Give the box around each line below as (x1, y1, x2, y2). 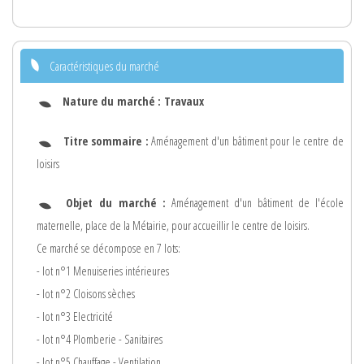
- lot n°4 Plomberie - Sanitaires (37, 331, 162, 348)
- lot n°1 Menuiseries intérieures (37, 263, 169, 279)
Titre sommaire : (63, 132, 149, 149)
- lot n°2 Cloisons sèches (37, 286, 135, 302)
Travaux (164, 93, 204, 109)
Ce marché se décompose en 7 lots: (37, 240, 180, 257)
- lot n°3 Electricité (37, 309, 113, 325)
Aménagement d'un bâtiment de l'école (171, 195, 344, 211)
